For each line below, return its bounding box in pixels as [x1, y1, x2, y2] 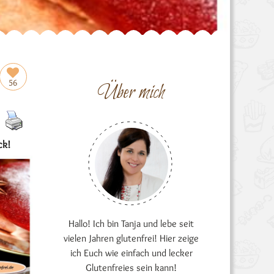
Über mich [97, 80, 165, 106]
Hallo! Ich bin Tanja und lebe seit [68, 218, 194, 229]
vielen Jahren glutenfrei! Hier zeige [64, 232, 199, 244]
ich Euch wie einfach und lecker [70, 247, 193, 259]
